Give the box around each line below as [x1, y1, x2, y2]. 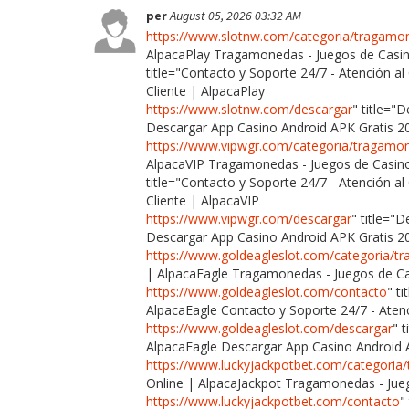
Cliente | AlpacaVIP [146, 191, 259, 209]
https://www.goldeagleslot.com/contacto [146, 282, 387, 300]
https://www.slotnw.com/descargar [146, 100, 352, 118]
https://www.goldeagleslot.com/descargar [146, 319, 393, 337]
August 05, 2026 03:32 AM [170, 6, 301, 24]
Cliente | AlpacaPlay [146, 81, 265, 100]
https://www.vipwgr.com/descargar [146, 209, 351, 227]
